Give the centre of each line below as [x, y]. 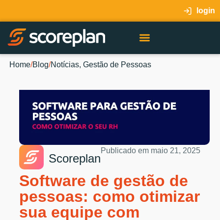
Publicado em [125, 150]
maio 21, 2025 [176, 150]
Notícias [65, 64]
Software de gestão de [104, 180]
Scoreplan [75, 159]
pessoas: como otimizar [110, 196]
